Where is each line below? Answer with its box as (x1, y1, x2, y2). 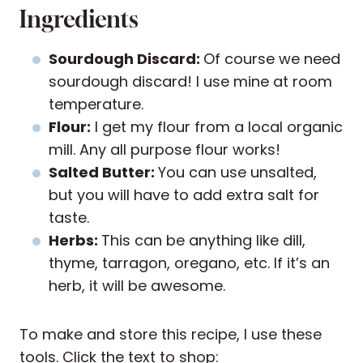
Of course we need (203, 49, 340, 70)
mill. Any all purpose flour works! (49, 139, 280, 160)
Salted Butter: (49, 162, 158, 183)
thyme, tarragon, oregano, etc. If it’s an (49, 253, 330, 274)
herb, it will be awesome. (49, 275, 225, 297)
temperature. (49, 94, 143, 115)
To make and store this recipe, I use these (19, 324, 322, 345)
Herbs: (49, 230, 101, 251)
